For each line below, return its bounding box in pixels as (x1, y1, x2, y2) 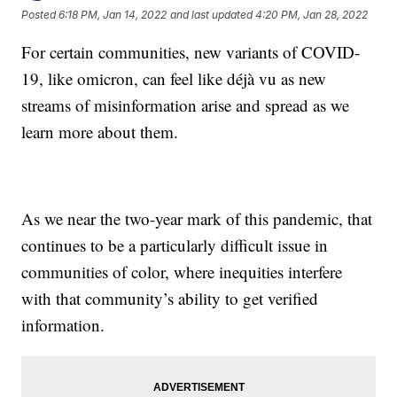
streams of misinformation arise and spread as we (21, 93, 350, 116)
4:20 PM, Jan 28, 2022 (255, 8, 369, 22)
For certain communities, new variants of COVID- (21, 40, 361, 63)
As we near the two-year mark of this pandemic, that (21, 206, 373, 230)
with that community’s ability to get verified (21, 286, 319, 309)
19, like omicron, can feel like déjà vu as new (21, 66, 327, 90)
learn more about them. (21, 120, 179, 143)
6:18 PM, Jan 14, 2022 (58, 8, 167, 22)
